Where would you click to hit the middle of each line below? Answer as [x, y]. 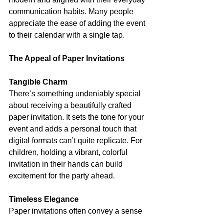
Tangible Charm [38, 82]
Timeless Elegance [44, 199]
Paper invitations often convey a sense [77, 211]
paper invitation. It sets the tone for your [77, 117]
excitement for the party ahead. [62, 176]
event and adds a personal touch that [74, 129]
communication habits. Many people [72, 11]
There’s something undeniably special [76, 94]
